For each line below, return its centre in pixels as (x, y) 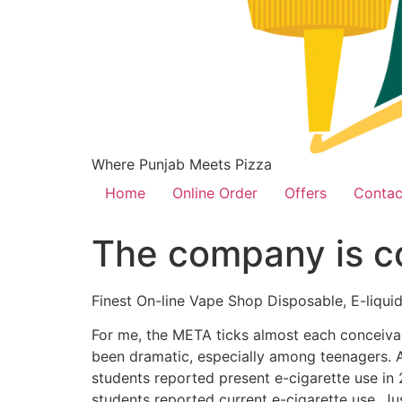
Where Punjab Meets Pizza (182, 164)
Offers (306, 192)
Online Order (215, 192)
